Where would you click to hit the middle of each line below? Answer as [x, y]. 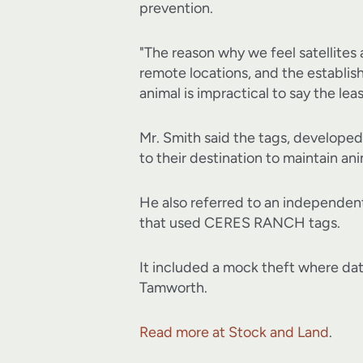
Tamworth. [173, 288]
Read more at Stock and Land [234, 333]
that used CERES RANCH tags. [240, 223]
